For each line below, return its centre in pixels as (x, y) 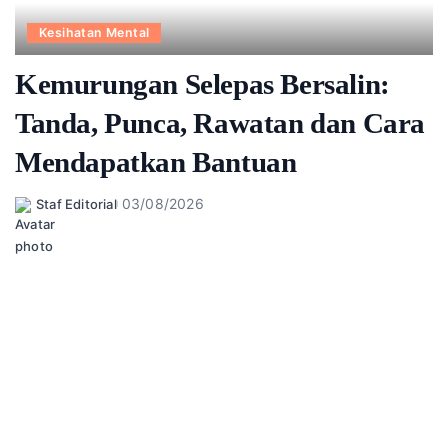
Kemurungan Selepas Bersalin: (202, 84)
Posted (37, 213)
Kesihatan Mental (94, 33)
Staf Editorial (76, 203)
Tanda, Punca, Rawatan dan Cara (220, 123)
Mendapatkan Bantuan (156, 162)
